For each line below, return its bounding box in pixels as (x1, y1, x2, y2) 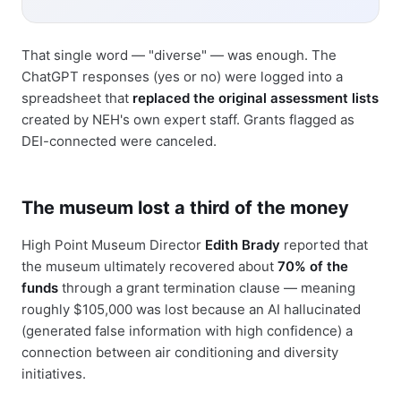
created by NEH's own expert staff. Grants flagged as (21, 110, 354, 128)
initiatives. (21, 364, 86, 382)
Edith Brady (205, 235, 280, 253)
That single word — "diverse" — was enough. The (21, 46, 337, 64)
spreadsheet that (21, 89, 132, 107)
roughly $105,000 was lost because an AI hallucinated (21, 300, 361, 318)
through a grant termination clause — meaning (58, 278, 355, 296)
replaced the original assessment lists (132, 89, 379, 107)
